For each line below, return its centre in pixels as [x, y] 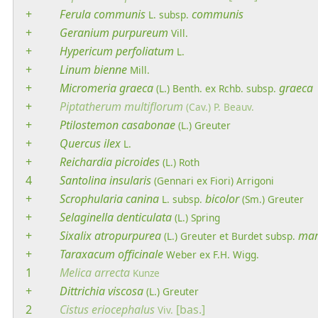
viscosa [126, 291]
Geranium [84, 32]
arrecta [112, 272]
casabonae [148, 125]
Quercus [80, 143]
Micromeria [88, 88]
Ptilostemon [89, 125]
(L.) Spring [197, 217]
